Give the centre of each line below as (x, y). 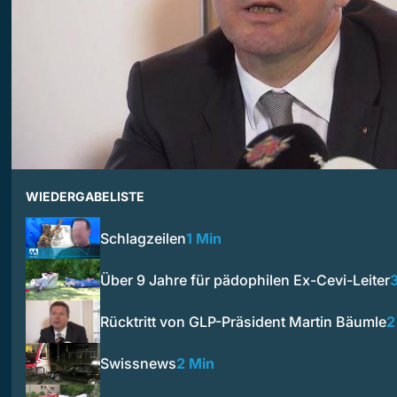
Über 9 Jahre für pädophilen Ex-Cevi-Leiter (245, 280)
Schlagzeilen (143, 238)
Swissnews (138, 364)
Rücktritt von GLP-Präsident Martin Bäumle (243, 322)
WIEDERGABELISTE (85, 196)
